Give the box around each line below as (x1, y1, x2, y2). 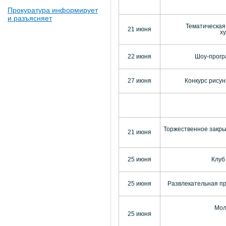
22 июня (128, 53, 151, 60)
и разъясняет (8, 14, 52, 22)
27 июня (128, 78, 151, 84)
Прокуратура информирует (8, 6, 98, 14)
